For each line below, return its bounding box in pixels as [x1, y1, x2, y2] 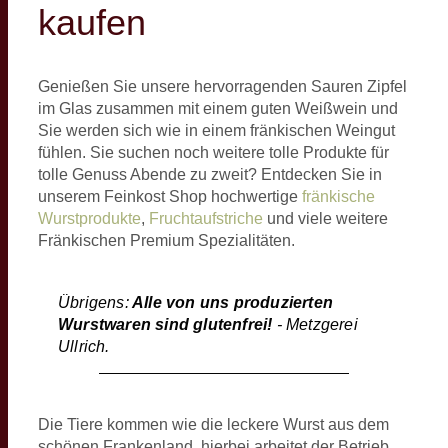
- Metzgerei [276, 315, 358, 333]
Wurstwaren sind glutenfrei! [58, 315, 277, 333]
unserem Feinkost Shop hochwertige [38, 187, 302, 205]
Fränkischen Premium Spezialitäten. [38, 231, 295, 249]
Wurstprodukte [38, 209, 141, 227]
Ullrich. [58, 337, 110, 355]
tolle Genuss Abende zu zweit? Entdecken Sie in [38, 165, 382, 183]
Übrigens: [58, 293, 129, 311]
